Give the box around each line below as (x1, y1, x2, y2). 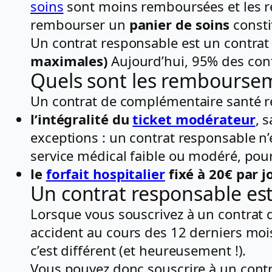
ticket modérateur (132, 109, 256, 128)
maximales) (30, 51, 108, 70)
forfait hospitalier (46, 164, 165, 183)
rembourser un (30, 15, 129, 33)
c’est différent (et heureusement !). (30, 240, 246, 259)
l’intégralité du (30, 109, 133, 128)
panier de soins (129, 15, 230, 33)
